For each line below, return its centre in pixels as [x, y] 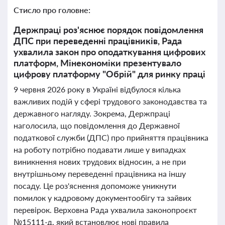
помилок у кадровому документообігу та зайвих [102, 198]
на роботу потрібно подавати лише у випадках [100, 149]
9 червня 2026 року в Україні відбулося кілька [97, 89]
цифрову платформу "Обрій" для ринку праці [109, 74]
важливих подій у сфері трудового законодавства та [110, 101]
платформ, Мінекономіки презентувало [97, 63]
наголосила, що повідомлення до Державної [97, 125]
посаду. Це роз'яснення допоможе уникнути [95, 186]
